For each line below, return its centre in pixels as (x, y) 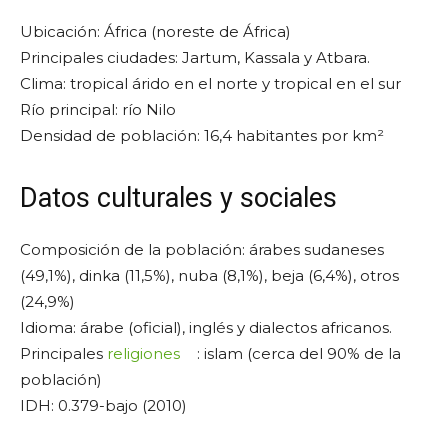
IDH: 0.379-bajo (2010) (103, 406)
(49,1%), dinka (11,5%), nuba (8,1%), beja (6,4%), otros (209, 276)
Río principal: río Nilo (98, 110)
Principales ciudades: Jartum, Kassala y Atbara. (195, 58)
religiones (143, 354)
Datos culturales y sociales (178, 198)
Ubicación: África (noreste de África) (155, 32)
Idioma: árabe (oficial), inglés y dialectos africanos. (206, 328)
